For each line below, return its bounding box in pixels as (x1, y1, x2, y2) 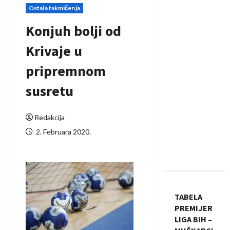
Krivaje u (26, 42, 82, 61)
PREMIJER (174, 203, 213, 214)
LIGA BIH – (174, 214, 212, 225)
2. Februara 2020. (34, 127, 91, 137)
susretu (26, 82, 73, 101)
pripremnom (26, 62, 106, 81)
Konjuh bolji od (26, 22, 121, 41)
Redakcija (34, 113, 65, 122)
